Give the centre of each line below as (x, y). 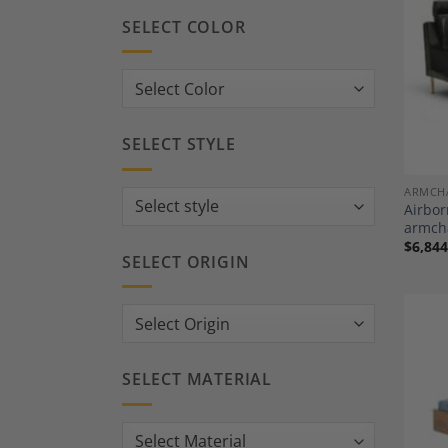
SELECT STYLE (179, 144)
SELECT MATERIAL (197, 379)
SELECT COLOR (184, 26)
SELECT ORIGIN (186, 261)
